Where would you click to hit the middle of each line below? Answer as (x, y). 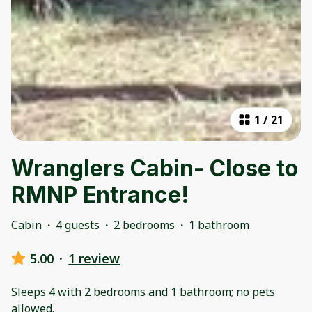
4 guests (78, 225)
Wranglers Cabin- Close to (155, 168)
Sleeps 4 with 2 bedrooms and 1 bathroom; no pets (143, 291)
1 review (94, 258)
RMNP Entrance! (100, 194)
